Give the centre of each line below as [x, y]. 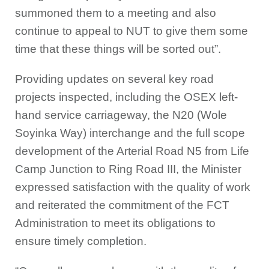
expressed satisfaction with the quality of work [133, 187]
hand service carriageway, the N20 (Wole [121, 115]
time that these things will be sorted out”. [118, 49]
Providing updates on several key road [114, 79]
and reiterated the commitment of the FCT [122, 205]
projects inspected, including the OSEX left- [126, 97]
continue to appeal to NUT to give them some [131, 31]
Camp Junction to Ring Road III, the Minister [128, 169]
